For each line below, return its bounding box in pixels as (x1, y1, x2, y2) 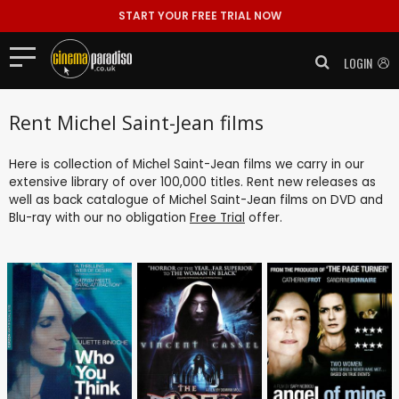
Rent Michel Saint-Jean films (9, 109, 264, 135)
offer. (245, 208, 282, 226)
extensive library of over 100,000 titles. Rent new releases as (9, 173, 376, 191)
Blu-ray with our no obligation (9, 208, 190, 226)
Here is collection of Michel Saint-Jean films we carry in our (9, 155, 364, 173)
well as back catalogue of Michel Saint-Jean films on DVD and (9, 191, 383, 208)
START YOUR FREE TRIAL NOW (118, 8, 281, 23)
